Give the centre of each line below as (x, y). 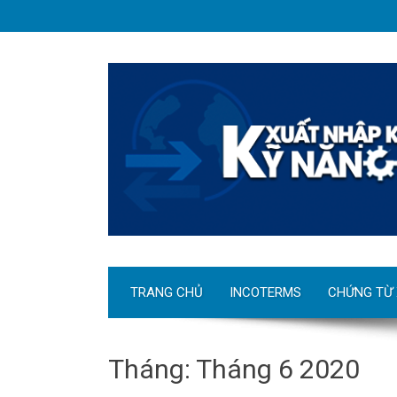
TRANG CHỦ (167, 293)
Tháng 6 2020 (278, 370)
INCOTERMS (265, 293)
